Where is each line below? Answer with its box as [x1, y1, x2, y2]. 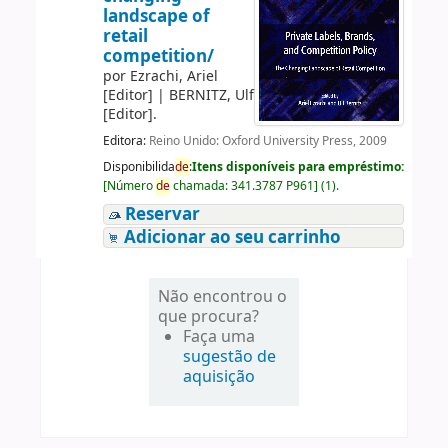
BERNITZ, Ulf [168, 84, 254, 106]
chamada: [169, 176, 231, 195]
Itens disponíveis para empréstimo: [191, 157, 404, 176]
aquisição [183, 364, 256, 389]
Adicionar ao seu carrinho [123, 224, 341, 250]
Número [106, 176, 156, 195]
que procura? [158, 304, 260, 329]
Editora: [102, 132, 149, 151]
